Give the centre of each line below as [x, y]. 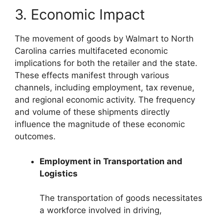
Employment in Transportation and [111, 161]
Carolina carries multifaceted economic [91, 51]
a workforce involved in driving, [101, 210]
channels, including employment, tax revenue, [105, 88]
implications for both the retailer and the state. [106, 63]
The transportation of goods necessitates [121, 198]
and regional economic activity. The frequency [105, 100]
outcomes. [35, 137]
